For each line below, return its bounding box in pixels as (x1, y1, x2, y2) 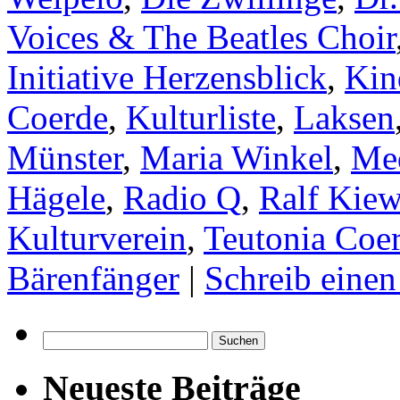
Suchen (42, 329, 84, 346)
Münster (7, 137, 122, 177)
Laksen (294, 97, 395, 137)
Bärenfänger (7, 258, 179, 297)
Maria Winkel (140, 137, 333, 177)
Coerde (7, 97, 108, 137)
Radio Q (123, 178, 241, 217)
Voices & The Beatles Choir (7, 17, 396, 56)
